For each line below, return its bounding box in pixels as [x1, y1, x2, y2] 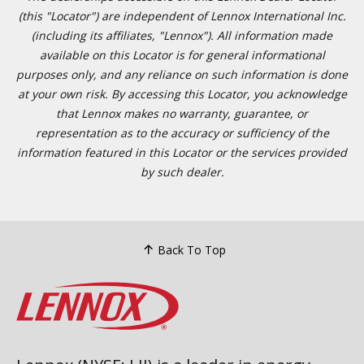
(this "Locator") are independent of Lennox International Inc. [18, 8, 346, 24]
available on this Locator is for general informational [39, 47, 325, 63]
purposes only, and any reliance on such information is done [16, 67, 348, 82]
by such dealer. [140, 164, 224, 180]
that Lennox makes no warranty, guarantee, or [56, 106, 308, 121]
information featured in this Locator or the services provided [17, 145, 347, 160]
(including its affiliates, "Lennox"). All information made [32, 28, 332, 43]
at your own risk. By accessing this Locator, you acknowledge [17, 86, 347, 102]
